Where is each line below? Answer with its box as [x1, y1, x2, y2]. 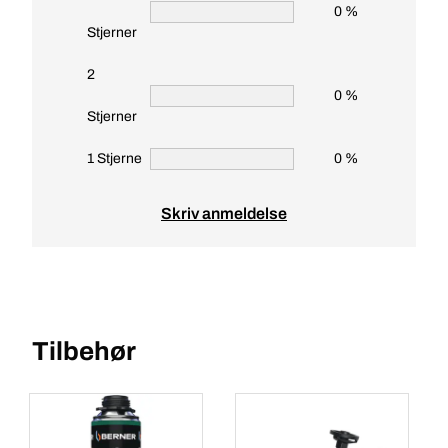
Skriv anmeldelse [161, 205, 287, 222]
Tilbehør [32, 337, 136, 365]
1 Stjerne [87, 151, 142, 166]
